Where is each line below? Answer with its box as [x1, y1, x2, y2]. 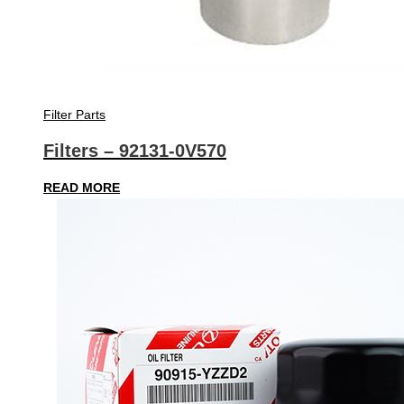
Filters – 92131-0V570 [43, 141, 226, 161]
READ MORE [43, 179, 120, 195]
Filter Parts [43, 106, 106, 122]
